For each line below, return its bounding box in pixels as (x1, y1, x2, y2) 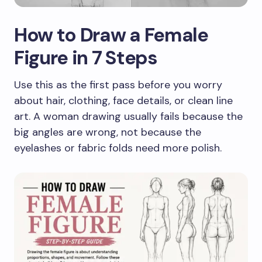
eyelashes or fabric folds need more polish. (14, 141, 222, 156)
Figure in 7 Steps (14, 45, 157, 71)
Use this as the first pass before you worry (14, 78, 222, 92)
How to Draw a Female (14, 22, 208, 48)
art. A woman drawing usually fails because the (14, 109, 243, 124)
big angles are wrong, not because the (14, 125, 201, 140)
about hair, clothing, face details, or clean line (14, 94, 233, 108)
